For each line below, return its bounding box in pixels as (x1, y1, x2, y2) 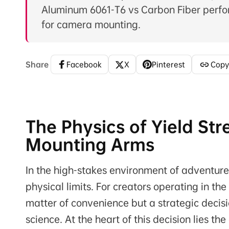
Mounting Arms (26, 134, 154, 155)
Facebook (66, 60, 102, 70)
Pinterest (152, 60, 185, 70)
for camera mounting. (41, 18, 141, 31)
